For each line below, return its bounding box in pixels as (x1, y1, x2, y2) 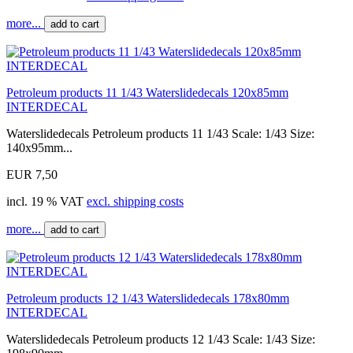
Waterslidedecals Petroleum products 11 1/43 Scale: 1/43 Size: (6, 126, 314, 140)
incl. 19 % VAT (6, 194, 87, 208)
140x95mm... (6, 140, 72, 154)
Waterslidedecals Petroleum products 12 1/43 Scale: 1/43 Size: (6, 332, 315, 346)
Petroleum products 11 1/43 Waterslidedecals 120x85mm (6, 85, 288, 99)
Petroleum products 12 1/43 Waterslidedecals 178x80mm (6, 291, 289, 305)
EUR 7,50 (6, 167, 58, 181)
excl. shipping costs (87, 194, 184, 208)
